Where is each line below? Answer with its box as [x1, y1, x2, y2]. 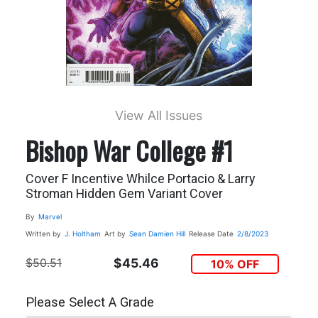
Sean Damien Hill [128, 229, 185, 238]
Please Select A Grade [25, 295, 154, 311]
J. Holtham [64, 229, 101, 238]
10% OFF [211, 256, 260, 271]
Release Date [188, 229, 234, 238]
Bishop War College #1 [25, 131, 233, 169]
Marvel [38, 212, 62, 221]
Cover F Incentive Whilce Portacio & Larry [25, 170, 255, 186]
